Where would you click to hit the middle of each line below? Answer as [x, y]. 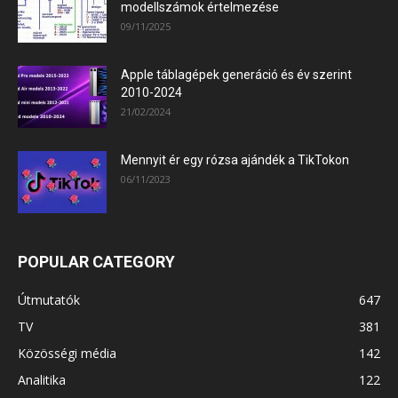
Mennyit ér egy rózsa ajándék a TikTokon [235, 159]
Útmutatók [49, 299]
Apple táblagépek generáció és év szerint [236, 74]
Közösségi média [67, 353]
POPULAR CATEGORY [96, 261]
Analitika [42, 379]
